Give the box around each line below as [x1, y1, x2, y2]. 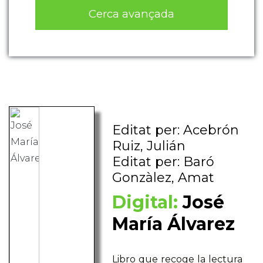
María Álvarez [112, 213, 235, 235]
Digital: [112, 191, 178, 214]
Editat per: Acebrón [112, 122, 240, 139]
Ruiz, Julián [112, 138, 186, 154]
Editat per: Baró [112, 154, 215, 170]
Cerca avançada [89, 6, 174, 21]
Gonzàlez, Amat [112, 170, 215, 186]
